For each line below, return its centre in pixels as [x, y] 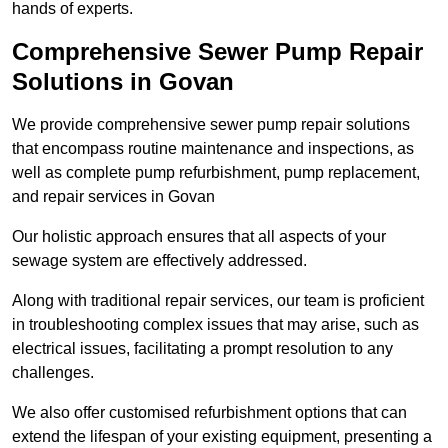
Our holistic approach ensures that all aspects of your [199, 237]
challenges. [53, 373]
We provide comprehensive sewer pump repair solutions [211, 125]
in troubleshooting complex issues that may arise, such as [215, 325]
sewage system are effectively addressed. [159, 261]
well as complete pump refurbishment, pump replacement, [216, 173]
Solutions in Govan [123, 82]
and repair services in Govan [113, 197]
